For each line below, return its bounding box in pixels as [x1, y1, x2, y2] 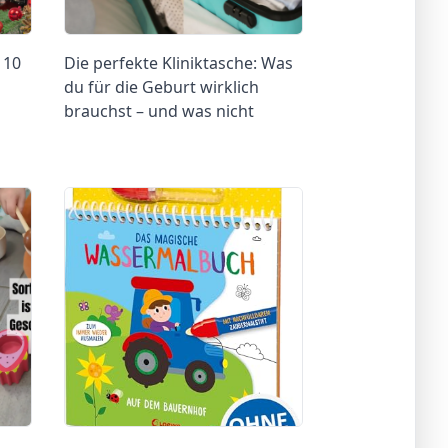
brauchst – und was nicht [63, 99, 254, 122]
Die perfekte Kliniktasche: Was [63, 51, 293, 74]
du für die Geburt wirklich [63, 75, 259, 98]
